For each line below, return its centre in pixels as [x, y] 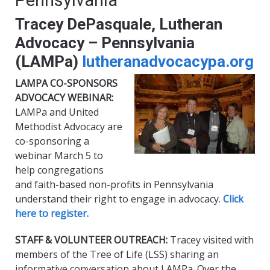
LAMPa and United [57, 112]
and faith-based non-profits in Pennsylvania [114, 185]
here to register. [52, 214]
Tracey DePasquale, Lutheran [119, 24]
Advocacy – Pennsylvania [105, 43]
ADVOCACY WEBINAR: [64, 98]
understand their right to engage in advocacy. [118, 199]
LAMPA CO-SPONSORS [66, 83]
